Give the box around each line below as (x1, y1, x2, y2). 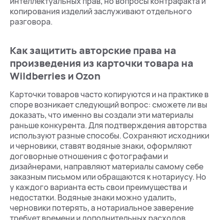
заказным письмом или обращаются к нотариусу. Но (10, 171, 206, 182)
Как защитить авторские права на (10, 44, 176, 57)
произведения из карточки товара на (10, 56, 193, 70)
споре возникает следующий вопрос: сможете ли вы (10, 99, 207, 110)
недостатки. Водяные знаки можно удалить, (10, 192, 176, 203)
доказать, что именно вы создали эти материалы (10, 110, 193, 120)
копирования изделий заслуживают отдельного (10, 6, 192, 17)
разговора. (10, 16, 53, 27)
